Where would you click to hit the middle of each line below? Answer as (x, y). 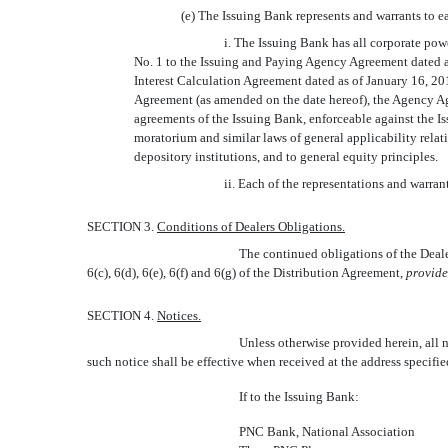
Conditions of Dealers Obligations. (251, 226)
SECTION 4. (122, 315)
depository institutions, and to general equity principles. (285, 156)
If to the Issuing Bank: (299, 396)
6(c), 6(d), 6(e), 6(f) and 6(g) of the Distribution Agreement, (246, 272)
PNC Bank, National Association (327, 431)
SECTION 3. (122, 226)
